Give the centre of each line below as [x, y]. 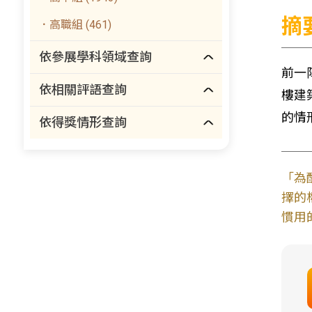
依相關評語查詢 [83, 89]
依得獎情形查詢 [83, 122]
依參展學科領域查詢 [96, 57]
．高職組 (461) [75, 25]
